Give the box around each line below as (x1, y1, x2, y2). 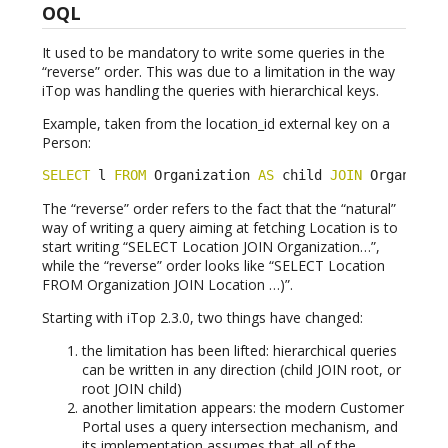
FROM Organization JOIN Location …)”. (42, 274, 293, 294)
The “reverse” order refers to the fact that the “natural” (42, 198, 396, 218)
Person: (42, 132, 91, 152)
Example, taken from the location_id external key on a (42, 113, 390, 133)
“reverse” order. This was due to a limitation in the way (42, 61, 395, 81)
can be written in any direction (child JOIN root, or (82, 359, 401, 379)
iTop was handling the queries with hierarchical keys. (42, 80, 379, 100)
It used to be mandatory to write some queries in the (42, 42, 385, 62)
